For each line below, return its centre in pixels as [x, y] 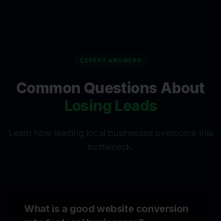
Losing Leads [110, 105]
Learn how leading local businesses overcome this [110, 133]
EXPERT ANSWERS [110, 60]
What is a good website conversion [106, 208]
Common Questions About [110, 88]
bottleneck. [110, 147]
